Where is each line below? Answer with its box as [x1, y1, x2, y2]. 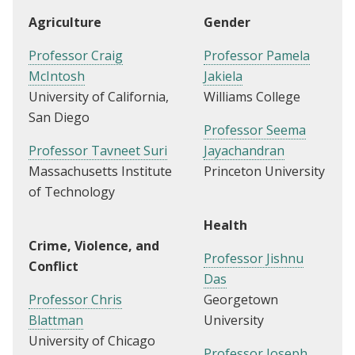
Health [204, 216, 247, 235]
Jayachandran [204, 142, 284, 160]
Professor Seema [204, 121, 306, 139]
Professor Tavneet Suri [29, 142, 167, 160]
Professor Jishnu [204, 250, 303, 268]
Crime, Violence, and [29, 237, 159, 255]
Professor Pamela [204, 47, 310, 65]
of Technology [29, 183, 115, 201]
